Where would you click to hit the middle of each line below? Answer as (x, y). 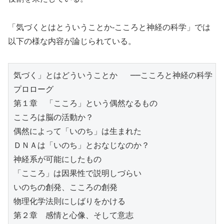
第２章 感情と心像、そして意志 (73, 215)
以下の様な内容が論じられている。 (72, 41)
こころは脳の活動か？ (53, 117)
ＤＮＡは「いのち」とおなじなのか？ (81, 145)
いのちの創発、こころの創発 (65, 187)
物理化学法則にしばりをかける (69, 201)
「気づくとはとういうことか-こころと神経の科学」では (109, 27)
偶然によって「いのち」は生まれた (77, 131)
